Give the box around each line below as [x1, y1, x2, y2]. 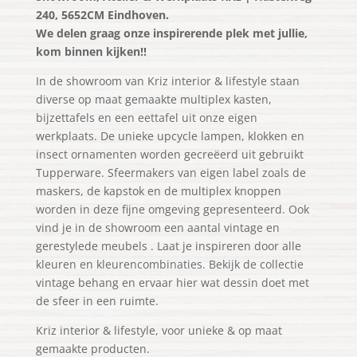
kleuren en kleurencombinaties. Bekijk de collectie [35, 257, 304, 273]
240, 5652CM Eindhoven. [35, 7, 169, 23]
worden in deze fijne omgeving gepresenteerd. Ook [35, 202, 309, 218]
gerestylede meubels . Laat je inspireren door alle [35, 238, 301, 254]
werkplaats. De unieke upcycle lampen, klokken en [35, 128, 304, 144]
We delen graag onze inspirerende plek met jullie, [35, 25, 308, 41]
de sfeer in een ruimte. [35, 293, 159, 309]
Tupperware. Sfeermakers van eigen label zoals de [35, 165, 306, 181]
